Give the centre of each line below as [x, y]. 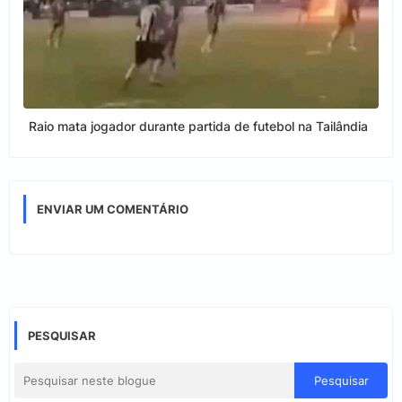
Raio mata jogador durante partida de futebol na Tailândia [198, 127]
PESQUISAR [62, 336]
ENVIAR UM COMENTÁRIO [113, 210]
